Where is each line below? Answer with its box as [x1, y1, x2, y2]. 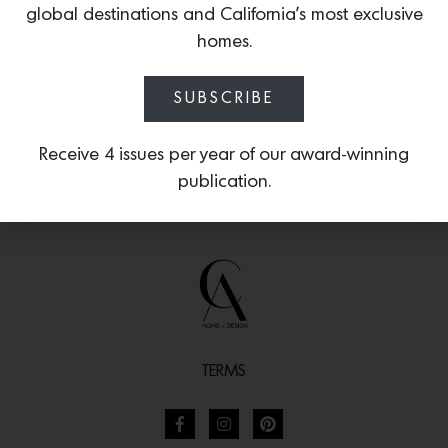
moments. [78, 8, 146, 23]
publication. [177, 174, 271, 190]
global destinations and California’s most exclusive [25, 7, 423, 23]
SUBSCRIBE [173, 91, 275, 106]
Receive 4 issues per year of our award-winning [39, 147, 409, 163]
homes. [196, 34, 252, 50]
